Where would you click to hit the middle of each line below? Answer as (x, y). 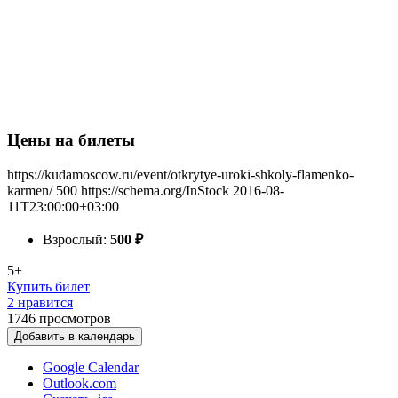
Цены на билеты (71, 140)
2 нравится (40, 302)
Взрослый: (76, 239)
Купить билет (48, 287)
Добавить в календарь (75, 336)
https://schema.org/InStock (155, 191)
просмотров (75, 318)
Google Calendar (91, 367)
